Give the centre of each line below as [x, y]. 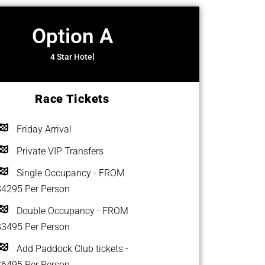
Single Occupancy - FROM [71, 173]
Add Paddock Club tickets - [72, 249]
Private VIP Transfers [60, 151]
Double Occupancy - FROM [72, 211]
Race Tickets [72, 99]
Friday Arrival [44, 129]
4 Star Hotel [72, 57]
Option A [72, 36]
